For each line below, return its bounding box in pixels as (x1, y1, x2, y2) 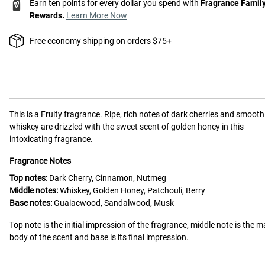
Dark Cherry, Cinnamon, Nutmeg (49, 173, 166, 183)
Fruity (41, 109, 62, 119)
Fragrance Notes (9, 156, 71, 166)
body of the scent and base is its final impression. (9, 232, 189, 242)
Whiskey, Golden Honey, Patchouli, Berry (60, 185, 205, 195)
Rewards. (30, 10, 64, 20)
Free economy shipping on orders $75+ (30, 35, 172, 46)
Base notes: (9, 198, 52, 208)
